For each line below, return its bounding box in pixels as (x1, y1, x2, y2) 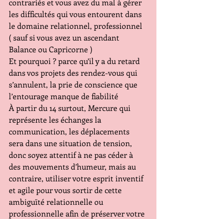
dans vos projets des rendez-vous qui (9, 67, 139, 78)
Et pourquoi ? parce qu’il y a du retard (9, 56, 142, 66)
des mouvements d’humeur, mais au (9, 161, 138, 172)
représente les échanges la (9, 114, 103, 125)
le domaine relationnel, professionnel (9, 21, 144, 31)
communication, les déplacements (9, 126, 131, 136)
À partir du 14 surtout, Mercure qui (9, 103, 132, 113)
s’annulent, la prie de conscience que (9, 79, 139, 89)
